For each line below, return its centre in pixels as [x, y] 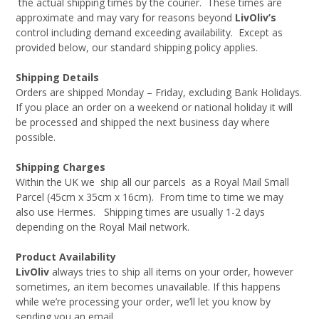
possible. [36, 137]
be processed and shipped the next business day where [143, 122]
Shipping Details [57, 77]
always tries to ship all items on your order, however [171, 272]
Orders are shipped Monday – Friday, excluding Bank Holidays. [159, 92]
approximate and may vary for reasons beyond [125, 17]
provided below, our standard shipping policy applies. [137, 47]
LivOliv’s [256, 17]
